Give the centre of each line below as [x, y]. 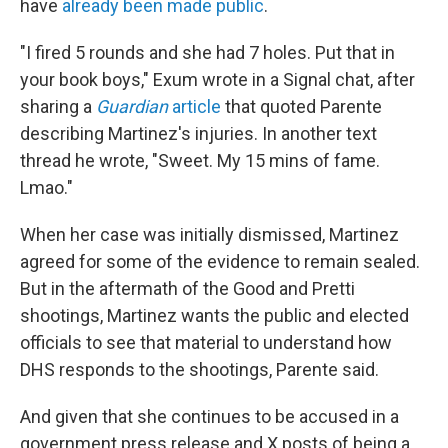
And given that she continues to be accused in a [209, 416]
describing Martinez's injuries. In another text [198, 133]
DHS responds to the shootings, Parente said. [199, 369]
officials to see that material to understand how [206, 342]
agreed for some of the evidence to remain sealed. [220, 261]
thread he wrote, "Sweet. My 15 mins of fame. [200, 160]
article [194, 106]
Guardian [132, 106]
